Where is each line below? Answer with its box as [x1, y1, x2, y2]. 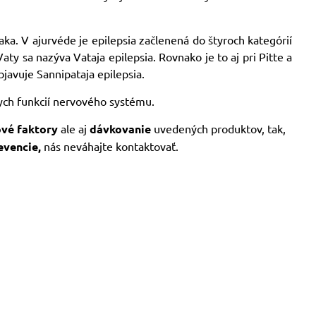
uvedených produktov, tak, [151, 121, 286, 135]
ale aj [58, 121, 90, 135]
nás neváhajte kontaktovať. [40, 139, 178, 153]
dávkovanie [90, 121, 152, 136]
